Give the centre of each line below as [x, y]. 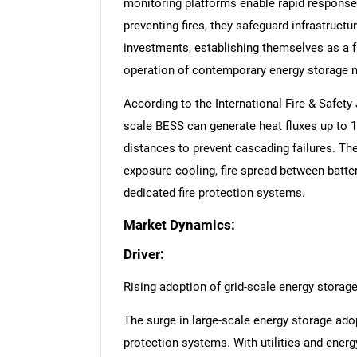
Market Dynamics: [179, 225]
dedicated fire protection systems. [214, 193]
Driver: [143, 254]
